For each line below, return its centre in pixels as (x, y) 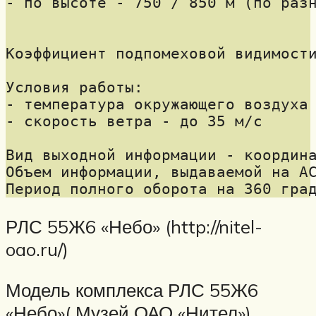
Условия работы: (74, 87)
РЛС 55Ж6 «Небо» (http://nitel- (134, 227)
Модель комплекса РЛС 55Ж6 (132, 290)
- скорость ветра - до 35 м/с (134, 121)
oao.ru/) (37, 249)
